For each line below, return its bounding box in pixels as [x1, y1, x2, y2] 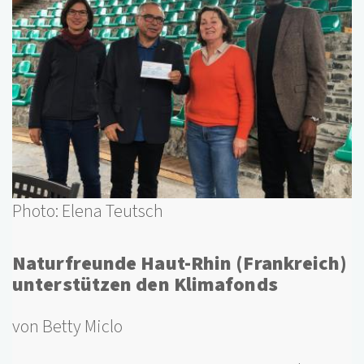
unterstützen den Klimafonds [12, 270, 278, 299]
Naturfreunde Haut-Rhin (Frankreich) [12, 249, 348, 278]
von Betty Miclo [12, 313, 123, 340]
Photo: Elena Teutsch [12, 197, 163, 224]
